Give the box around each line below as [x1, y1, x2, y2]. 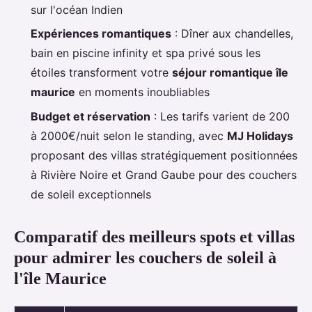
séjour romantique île [172, 65, 288, 80]
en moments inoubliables [75, 85, 210, 100]
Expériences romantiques [31, 26, 171, 41]
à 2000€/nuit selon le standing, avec [31, 128, 227, 143]
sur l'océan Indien [31, 2, 123, 17]
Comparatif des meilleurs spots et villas [14, 227, 295, 246]
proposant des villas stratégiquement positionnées [31, 148, 297, 162]
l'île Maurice [14, 269, 107, 288]
